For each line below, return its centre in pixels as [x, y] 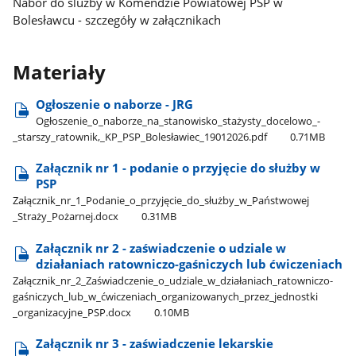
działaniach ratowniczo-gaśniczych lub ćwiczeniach [190, 263]
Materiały [60, 73]
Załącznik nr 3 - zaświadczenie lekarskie [155, 344]
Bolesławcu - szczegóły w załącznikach [117, 19]
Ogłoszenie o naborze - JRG [115, 104]
